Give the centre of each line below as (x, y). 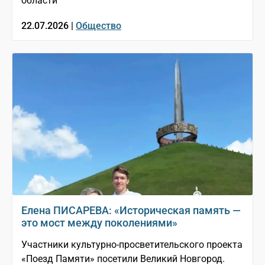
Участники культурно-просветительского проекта (132, 244)
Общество (98, 25)
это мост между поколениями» (99, 222)
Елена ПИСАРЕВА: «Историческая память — (131, 210)
